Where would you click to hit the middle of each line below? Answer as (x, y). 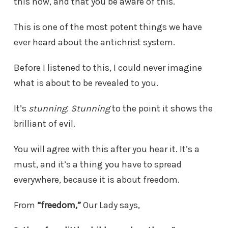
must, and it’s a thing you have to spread (98, 165)
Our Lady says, (110, 205)
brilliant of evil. (45, 124)
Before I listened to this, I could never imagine (108, 68)
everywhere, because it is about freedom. (97, 180)
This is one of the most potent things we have (108, 27)
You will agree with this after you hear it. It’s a (107, 149)
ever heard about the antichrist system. (94, 42)
